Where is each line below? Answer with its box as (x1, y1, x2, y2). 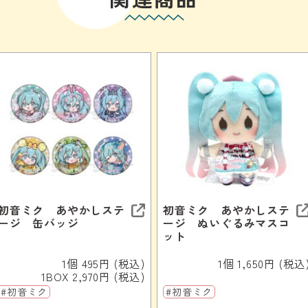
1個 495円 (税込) (62, 254, 145, 272)
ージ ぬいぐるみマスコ (163, 214, 290, 231)
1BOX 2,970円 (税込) (41, 267, 145, 285)
